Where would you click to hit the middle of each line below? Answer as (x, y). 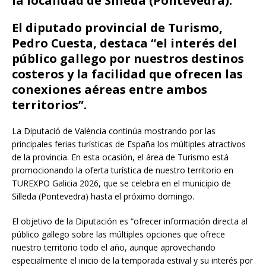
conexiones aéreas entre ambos (110, 89)
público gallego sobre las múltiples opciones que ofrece (118, 234)
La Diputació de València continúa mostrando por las (114, 131)
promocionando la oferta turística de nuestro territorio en (123, 170)
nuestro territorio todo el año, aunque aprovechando (114, 247)
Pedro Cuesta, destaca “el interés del (124, 43)
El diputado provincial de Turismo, (117, 27)
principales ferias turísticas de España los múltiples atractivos (129, 144)
